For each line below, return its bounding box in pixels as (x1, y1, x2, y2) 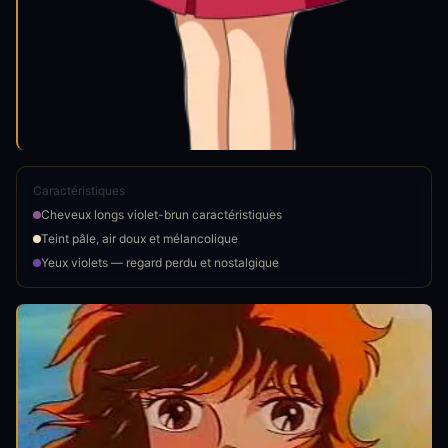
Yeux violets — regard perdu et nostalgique (41, 254, 279, 270)
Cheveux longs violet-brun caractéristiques (41, 206, 282, 222)
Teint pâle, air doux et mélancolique (41, 230, 238, 246)
